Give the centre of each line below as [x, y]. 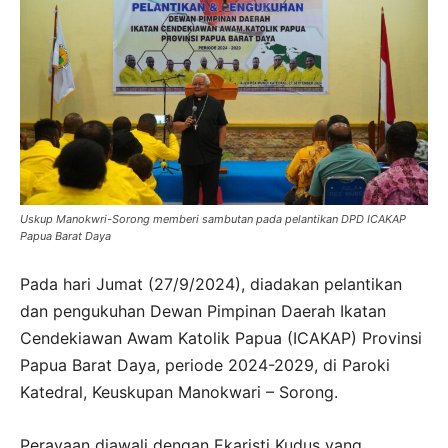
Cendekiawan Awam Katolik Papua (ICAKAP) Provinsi [221, 337]
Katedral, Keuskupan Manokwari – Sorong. [181, 391]
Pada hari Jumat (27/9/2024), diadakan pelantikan [211, 283]
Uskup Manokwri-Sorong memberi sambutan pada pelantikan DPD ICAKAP [213, 218]
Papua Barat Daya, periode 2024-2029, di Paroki [205, 364]
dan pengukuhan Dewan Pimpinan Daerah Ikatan [203, 310]
